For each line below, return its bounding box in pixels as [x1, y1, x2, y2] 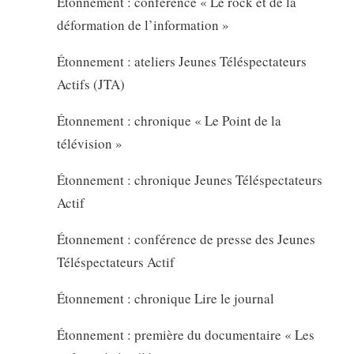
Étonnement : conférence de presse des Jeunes [56, 229, 315, 248]
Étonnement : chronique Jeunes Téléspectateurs [56, 170, 322, 189]
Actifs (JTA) [56, 74, 125, 93]
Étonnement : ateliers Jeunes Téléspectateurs [56, 51, 307, 70]
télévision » [56, 134, 122, 153]
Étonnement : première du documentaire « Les [56, 325, 314, 344]
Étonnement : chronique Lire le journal [56, 288, 274, 307]
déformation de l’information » [56, 15, 229, 34]
